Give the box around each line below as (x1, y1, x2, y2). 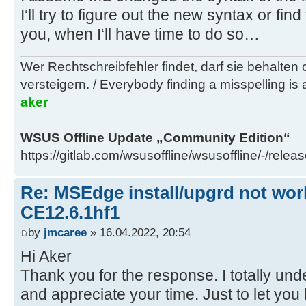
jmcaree (44, 225, 87, 240)
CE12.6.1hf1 (20, 201, 120, 223)
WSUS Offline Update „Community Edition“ (20, 130, 290, 145)
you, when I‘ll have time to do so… (20, 25, 260, 44)
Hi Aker (20, 247, 72, 266)
